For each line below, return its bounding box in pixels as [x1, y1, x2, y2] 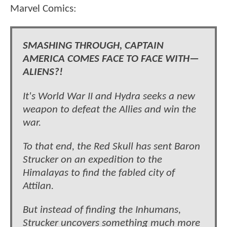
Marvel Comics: [10, 3, 77, 14]
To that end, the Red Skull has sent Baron [23, 141, 200, 153]
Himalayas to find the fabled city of [23, 168, 175, 179]
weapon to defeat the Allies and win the [23, 104, 196, 115]
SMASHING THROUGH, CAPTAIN [23, 41, 164, 52]
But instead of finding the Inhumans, [23, 205, 181, 216]
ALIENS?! [23, 67, 63, 78]
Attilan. [23, 181, 54, 192]
